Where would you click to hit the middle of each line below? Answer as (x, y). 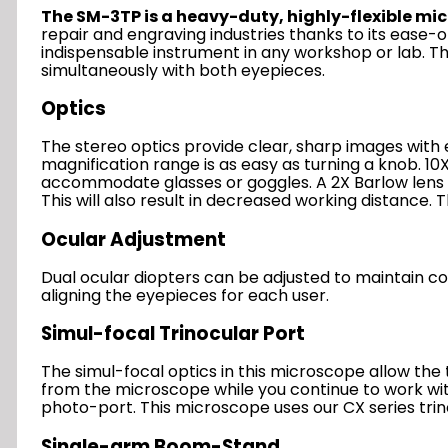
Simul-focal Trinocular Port (173, 334)
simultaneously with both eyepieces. (183, 70)
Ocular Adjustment (133, 239)
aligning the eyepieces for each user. (185, 295)
